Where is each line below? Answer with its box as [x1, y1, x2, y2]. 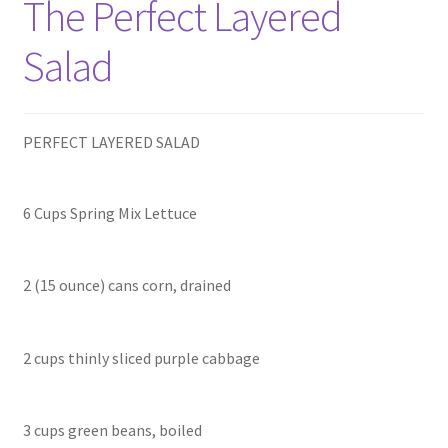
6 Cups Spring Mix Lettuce [22, 202, 197, 223]
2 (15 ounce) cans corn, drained [22, 275, 231, 296]
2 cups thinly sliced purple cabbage [22, 347, 260, 368]
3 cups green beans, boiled [22, 420, 202, 441]
